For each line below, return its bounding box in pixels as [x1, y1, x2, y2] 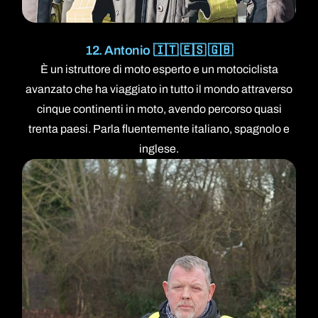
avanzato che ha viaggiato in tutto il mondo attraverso [26, 82, 292, 95]
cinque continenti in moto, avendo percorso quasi [36, 102, 282, 115]
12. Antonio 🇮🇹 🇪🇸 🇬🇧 [85, 43, 233, 57]
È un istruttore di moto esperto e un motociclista [40, 62, 278, 75]
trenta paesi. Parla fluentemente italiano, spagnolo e [28, 122, 290, 135]
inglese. [139, 142, 179, 155]
